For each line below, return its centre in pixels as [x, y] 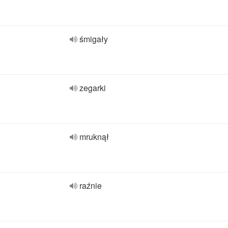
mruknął [94, 137]
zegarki [93, 88]
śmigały [94, 39]
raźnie [91, 186]
